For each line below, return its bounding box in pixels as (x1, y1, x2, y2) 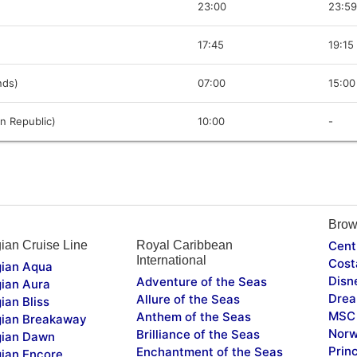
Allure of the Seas (135, 291, 240, 307)
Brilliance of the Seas (135, 326, 260, 342)
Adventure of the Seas (135, 273, 267, 289)
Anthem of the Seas (135, 308, 251, 324)
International (135, 253, 206, 267)
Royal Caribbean (135, 237, 233, 252)
